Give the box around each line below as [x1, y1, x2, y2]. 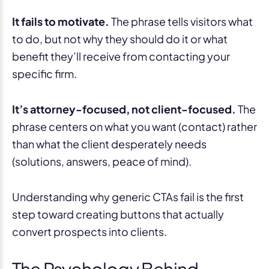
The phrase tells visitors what [109, 14, 253, 28]
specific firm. [12, 66, 77, 80]
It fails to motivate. [12, 14, 109, 28]
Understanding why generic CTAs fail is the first [12, 189, 244, 204]
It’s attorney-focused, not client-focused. [12, 101, 236, 116]
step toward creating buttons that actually [12, 207, 224, 221]
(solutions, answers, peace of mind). [12, 154, 192, 168]
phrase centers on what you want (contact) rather [12, 119, 257, 133]
